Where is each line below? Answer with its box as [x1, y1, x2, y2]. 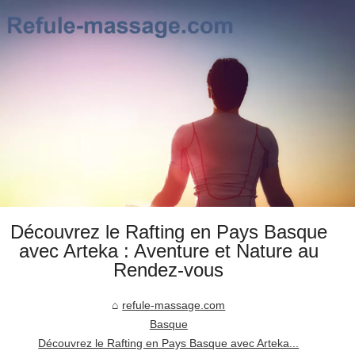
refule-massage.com [122, 299, 226, 312]
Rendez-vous [113, 259, 224, 281]
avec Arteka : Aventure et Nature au [18, 240, 319, 262]
